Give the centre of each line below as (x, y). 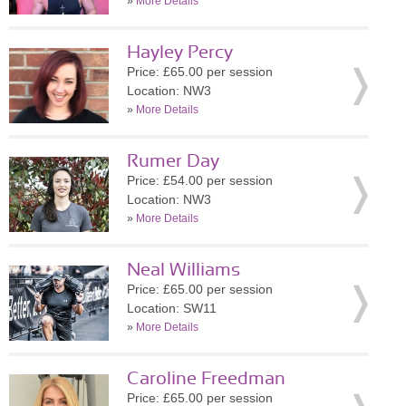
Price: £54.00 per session (200, 180)
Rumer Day (173, 161)
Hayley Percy (180, 53)
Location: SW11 (172, 308)
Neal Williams (184, 270)
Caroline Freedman (206, 379)
